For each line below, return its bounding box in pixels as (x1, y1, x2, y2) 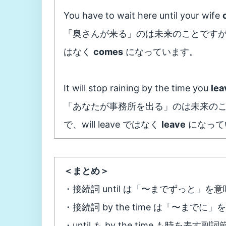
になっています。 (123, 46, 198, 57)
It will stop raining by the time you (64, 83, 211, 93)
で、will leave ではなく (64, 119, 161, 130)
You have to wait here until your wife (64, 10, 222, 21)
